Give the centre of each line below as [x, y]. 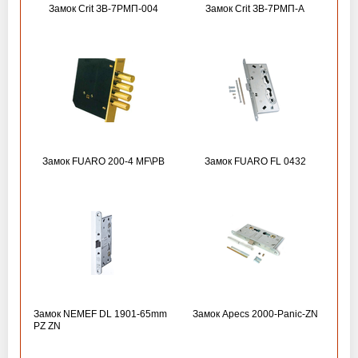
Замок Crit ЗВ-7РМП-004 [103, 9]
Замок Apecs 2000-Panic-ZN [255, 314]
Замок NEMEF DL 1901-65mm [100, 314]
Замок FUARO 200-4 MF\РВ [103, 161]
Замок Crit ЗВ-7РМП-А [255, 9]
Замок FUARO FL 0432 [255, 161]
